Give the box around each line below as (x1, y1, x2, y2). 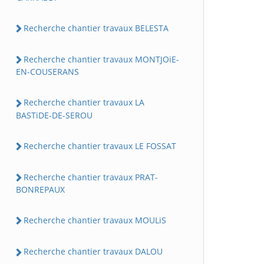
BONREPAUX (16, 184, 65, 196)
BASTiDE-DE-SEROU (16, 109, 93, 121)
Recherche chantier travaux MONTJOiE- (24, 54, 179, 65)
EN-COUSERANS (16, 66, 79, 78)
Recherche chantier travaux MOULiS (24, 214, 166, 226)
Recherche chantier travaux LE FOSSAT (24, 140, 176, 151)
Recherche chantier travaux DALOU (24, 246, 163, 258)
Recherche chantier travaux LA (24, 97, 144, 108)
